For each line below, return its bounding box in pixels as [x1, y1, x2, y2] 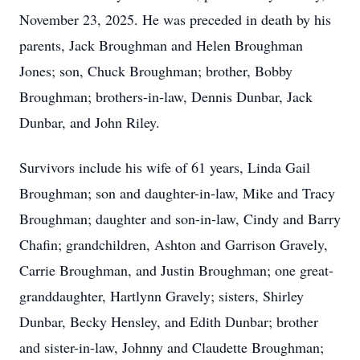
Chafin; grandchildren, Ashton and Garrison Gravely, [19, 235, 328, 254]
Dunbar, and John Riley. [19, 112, 160, 132]
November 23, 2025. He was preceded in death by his [19, 10, 331, 29]
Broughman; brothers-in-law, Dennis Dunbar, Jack [19, 87, 313, 106]
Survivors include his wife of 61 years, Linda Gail [19, 157, 310, 177]
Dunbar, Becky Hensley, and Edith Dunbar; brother [19, 312, 318, 331]
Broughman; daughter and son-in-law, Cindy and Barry [19, 209, 341, 228]
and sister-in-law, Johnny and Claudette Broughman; [19, 337, 324, 357]
